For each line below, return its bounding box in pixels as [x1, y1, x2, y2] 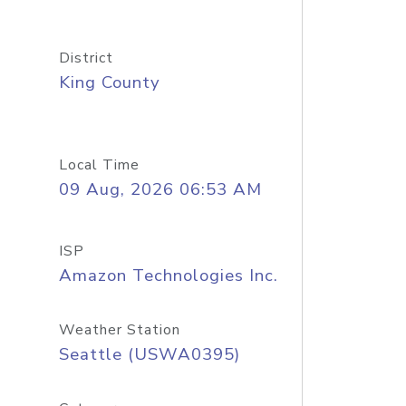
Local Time [58, 155, 140, 175]
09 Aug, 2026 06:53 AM [58, 178, 262, 201]
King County [58, 71, 160, 94]
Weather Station [58, 320, 180, 340]
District [58, 48, 113, 68]
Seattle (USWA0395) [58, 343, 240, 366]
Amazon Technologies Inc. [58, 264, 278, 287]
